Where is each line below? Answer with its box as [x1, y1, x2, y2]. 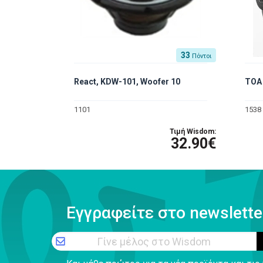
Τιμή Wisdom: [169, 127, 216, 136]
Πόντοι [191, 52, 211, 60]
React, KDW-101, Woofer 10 [73, 76, 180, 86]
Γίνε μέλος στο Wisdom [97, 235, 211, 248]
